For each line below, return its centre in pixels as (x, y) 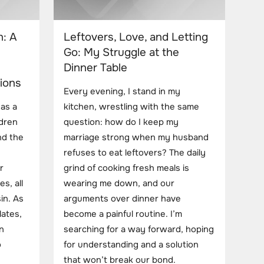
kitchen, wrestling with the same (131, 107)
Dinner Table (95, 68)
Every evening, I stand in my (122, 92)
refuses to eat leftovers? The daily (135, 153)
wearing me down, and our (119, 184)
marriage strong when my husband (136, 138)
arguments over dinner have (122, 199)
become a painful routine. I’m (123, 214)
